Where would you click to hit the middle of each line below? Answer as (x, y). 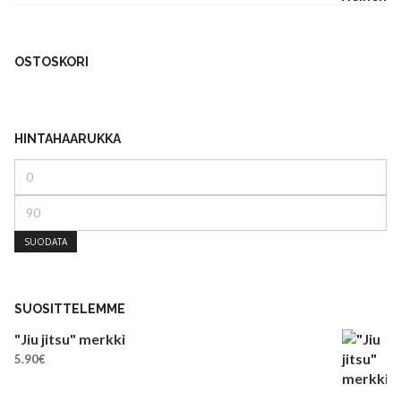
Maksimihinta (48, 204)
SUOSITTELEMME (70, 308)
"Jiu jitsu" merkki (70, 338)
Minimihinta (44, 168)
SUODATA (46, 241)
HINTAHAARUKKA (68, 138)
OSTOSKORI (51, 61)
